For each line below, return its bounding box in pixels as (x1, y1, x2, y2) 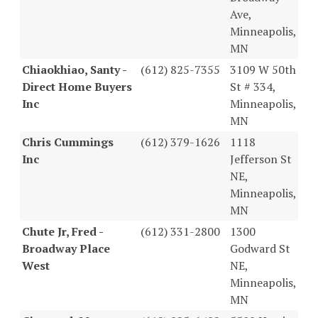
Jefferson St (230, 150, 292, 167)
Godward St (230, 240, 290, 256)
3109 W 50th (230, 61, 296, 77)
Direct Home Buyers (22, 78, 132, 94)
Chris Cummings (22, 133, 114, 150)
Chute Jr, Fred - (22, 223, 103, 239)
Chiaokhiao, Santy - (22, 61, 126, 77)
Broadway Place (22, 240, 110, 256)
